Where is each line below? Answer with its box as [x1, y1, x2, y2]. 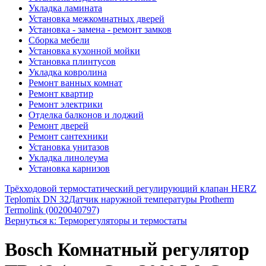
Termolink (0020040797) [5, 205, 99, 215]
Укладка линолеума [28, 153, 108, 163]
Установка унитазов [28, 142, 109, 152]
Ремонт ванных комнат [28, 78, 122, 88]
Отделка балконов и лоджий [28, 110, 144, 120]
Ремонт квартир [28, 88, 93, 99]
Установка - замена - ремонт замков [28, 24, 172, 34]
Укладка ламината [28, 3, 102, 13]
